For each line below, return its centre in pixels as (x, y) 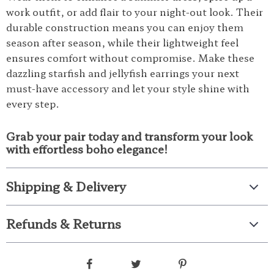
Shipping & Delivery (66, 186)
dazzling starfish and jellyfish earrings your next (123, 73)
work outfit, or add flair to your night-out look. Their (135, 12)
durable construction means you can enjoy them (125, 27)
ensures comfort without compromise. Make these (130, 57)
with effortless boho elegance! (87, 149)
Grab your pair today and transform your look (129, 136)
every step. (33, 103)
